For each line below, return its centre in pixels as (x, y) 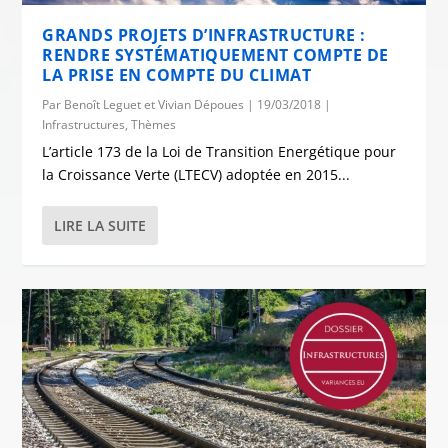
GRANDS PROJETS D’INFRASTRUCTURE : (204, 35)
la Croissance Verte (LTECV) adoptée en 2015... (196, 175)
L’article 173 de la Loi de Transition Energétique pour (219, 152)
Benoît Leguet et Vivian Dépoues (154, 105)
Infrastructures (84, 125)
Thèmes (154, 125)
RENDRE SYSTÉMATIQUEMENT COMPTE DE (215, 55)
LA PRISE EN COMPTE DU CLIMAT (177, 75)
